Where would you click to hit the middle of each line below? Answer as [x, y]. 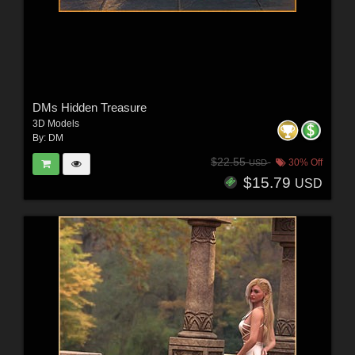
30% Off [305, 162]
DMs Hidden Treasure [89, 107]
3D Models [55, 123]
